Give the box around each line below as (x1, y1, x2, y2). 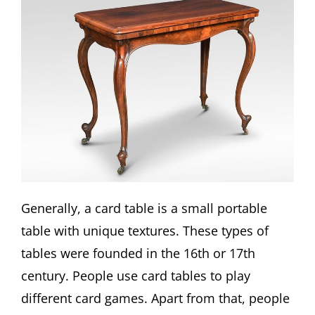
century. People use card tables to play (21, 267, 250, 285)
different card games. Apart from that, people (21, 290, 290, 307)
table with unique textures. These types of (21, 222, 269, 240)
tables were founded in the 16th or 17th (21, 245, 255, 262)
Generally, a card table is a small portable (21, 200, 267, 217)
